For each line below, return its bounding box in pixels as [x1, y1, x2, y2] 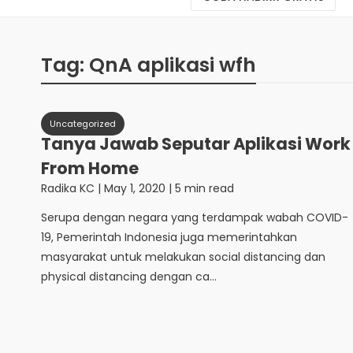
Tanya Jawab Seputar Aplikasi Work [41, 132, 351, 155]
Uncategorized [50, 117, 116, 130]
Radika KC [41, 180, 95, 196]
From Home [41, 157, 139, 180]
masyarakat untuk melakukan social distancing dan [41, 249, 325, 265]
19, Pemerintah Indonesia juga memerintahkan [41, 229, 297, 245]
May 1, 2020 [104, 180, 165, 196]
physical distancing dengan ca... [41, 269, 217, 284]
